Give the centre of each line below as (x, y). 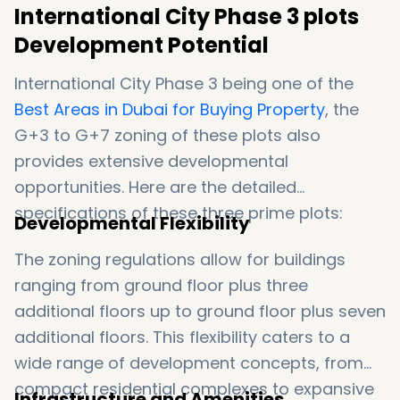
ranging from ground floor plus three (161, 285)
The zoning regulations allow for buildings (180, 259)
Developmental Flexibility (132, 223)
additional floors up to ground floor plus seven (200, 311)
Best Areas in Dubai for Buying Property (170, 109)
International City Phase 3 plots (187, 17)
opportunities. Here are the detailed (155, 187)
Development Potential (142, 45)
